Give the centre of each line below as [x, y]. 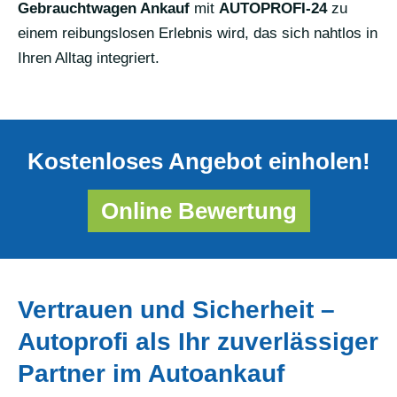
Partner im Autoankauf [151, 373]
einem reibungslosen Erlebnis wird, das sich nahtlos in [198, 33]
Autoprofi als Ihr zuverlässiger [198, 341]
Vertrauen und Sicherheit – [176, 309]
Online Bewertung [198, 210]
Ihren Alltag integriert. [89, 58]
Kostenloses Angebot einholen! [198, 161]
